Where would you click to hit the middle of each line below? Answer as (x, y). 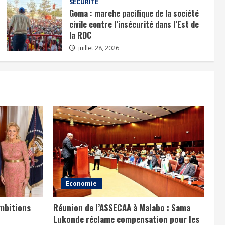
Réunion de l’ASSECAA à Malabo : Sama (122, 207)
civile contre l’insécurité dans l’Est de (134, 24)
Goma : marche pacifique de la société (134, 13)
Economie (81, 183)
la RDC (80, 35)
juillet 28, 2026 (98, 48)
